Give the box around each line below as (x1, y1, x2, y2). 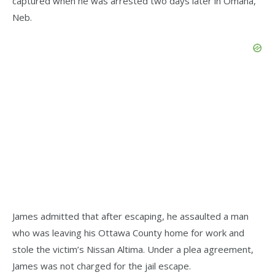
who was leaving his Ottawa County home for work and (12, 227, 244, 239)
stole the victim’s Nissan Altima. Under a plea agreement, (12, 243, 254, 256)
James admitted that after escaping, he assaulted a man (12, 210, 249, 223)
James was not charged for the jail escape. (12, 260, 191, 273)
